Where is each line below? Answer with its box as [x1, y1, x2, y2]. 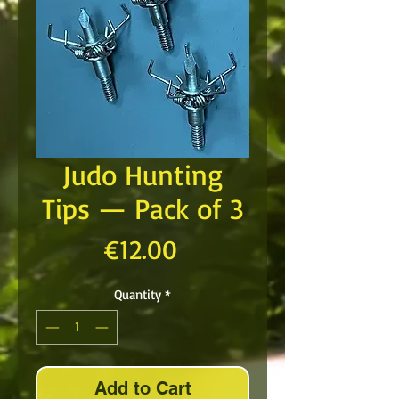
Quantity [114, 286, 161, 303]
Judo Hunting [62, 157, 223, 192]
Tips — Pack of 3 [41, 191, 244, 226]
